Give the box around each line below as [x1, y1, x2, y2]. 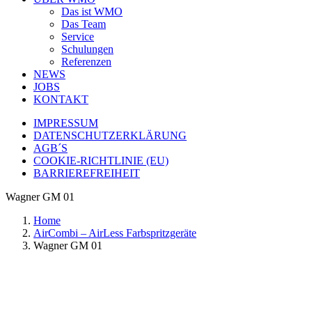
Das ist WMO [61, 6, 123, 17]
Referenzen [61, 56, 111, 68]
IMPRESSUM [33, 117, 98, 129]
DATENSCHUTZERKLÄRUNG [33, 130, 187, 141]
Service [61, 31, 94, 42]
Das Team [61, 18, 106, 30]
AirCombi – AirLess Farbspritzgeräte [33, 227, 196, 239]
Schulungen [61, 43, 114, 55]
